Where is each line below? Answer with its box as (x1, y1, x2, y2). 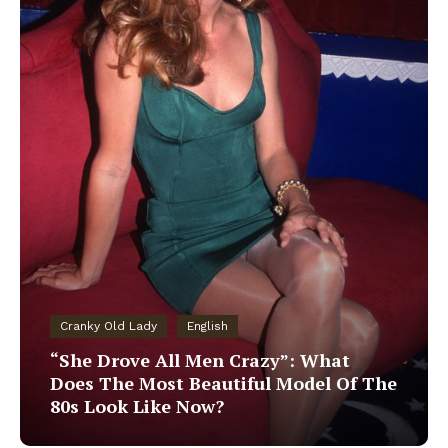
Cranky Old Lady (60, 318, 157, 333)
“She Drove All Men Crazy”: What (50, 347, 350, 372)
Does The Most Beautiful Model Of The (50, 370, 397, 395)
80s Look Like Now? (50, 393, 224, 418)
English (187, 318, 228, 333)
